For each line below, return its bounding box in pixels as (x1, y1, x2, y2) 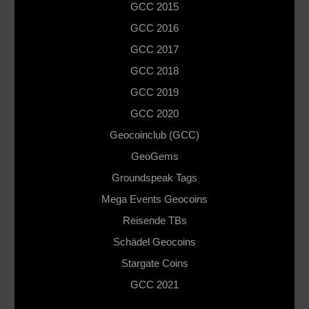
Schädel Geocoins (113, 237, 197, 248)
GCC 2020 (130, 108, 179, 119)
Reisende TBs (122, 215, 187, 226)
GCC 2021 (130, 279, 179, 290)
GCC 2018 (130, 66, 179, 77)
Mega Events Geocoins (101, 194, 208, 205)
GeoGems (130, 151, 179, 162)
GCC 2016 (130, 23, 179, 34)
